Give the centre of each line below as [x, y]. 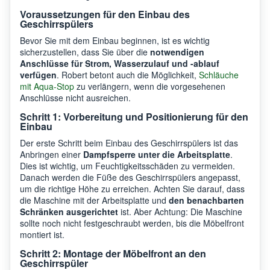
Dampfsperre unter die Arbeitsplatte [157, 154]
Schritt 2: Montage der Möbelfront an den [113, 253]
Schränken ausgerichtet [69, 211]
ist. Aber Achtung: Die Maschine [180, 211]
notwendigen [177, 52]
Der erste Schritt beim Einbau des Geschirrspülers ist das [129, 143]
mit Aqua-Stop [47, 86]
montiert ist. [42, 234]
